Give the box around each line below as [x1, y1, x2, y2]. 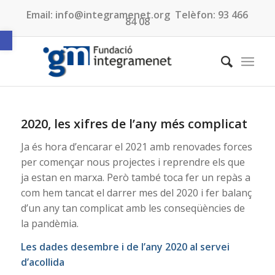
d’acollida [20, 255, 64, 269]
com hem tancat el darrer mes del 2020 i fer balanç [20, 185, 252, 199]
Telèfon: [172, 7, 219, 21]
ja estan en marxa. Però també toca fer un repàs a [20, 170, 250, 184]
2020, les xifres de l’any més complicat [20, 115, 247, 133]
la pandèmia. [20, 216, 79, 230]
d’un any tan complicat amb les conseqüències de [20, 201, 245, 215]
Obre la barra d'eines [6, 23, 71, 49]
